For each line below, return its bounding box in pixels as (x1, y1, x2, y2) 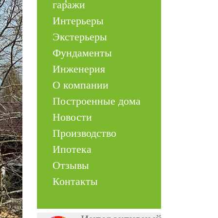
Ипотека (53, 143, 91, 155)
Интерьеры (53, 15, 104, 27)
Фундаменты (53, 47, 112, 59)
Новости (53, 111, 92, 123)
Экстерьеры (53, 31, 107, 43)
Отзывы (53, 159, 89, 171)
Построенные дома (53, 95, 141, 107)
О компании (53, 79, 109, 91)
